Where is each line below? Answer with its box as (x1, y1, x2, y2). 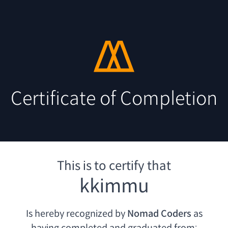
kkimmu (79, 175, 149, 198)
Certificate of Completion (11, 87, 217, 110)
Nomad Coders (127, 208, 191, 220)
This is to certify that (57, 158, 171, 174)
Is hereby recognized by (25, 208, 125, 220)
